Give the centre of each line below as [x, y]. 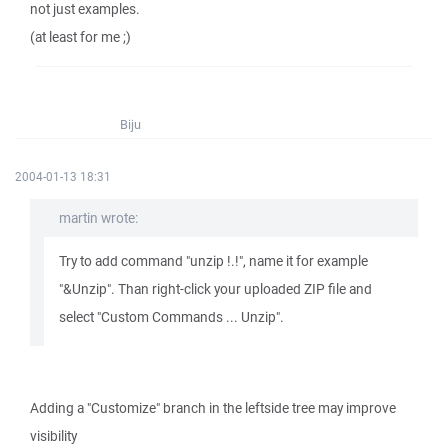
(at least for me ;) [80, 37]
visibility [53, 436]
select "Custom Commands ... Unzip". [171, 317]
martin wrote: [98, 218]
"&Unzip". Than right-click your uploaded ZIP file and [215, 289]
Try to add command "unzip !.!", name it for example [213, 261]
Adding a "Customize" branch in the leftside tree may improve [213, 408]
